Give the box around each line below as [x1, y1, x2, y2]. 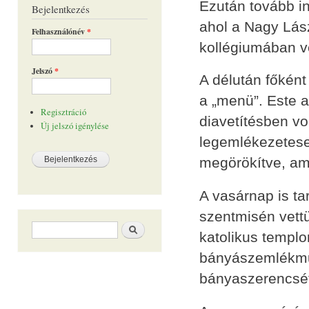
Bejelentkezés [32, 2, 90, 17]
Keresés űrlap [32, 219, 83, 232]
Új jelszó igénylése [40, 119, 109, 132]
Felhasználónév [32, 26, 87, 38]
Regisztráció [40, 106, 86, 119]
